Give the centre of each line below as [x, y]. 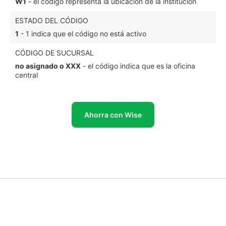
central [26, 75]
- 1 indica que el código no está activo [82, 34]
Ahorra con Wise [113, 115]
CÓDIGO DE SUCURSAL [54, 53]
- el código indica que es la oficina [138, 66]
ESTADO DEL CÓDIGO [52, 20]
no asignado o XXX [48, 66]
